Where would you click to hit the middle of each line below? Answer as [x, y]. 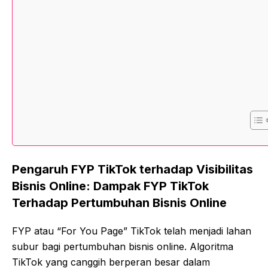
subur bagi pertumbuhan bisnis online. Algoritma [123, 246]
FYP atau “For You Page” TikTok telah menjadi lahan [132, 231]
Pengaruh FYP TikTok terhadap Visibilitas [133, 169]
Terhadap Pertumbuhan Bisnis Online [119, 202]
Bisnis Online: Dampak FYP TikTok [110, 186]
